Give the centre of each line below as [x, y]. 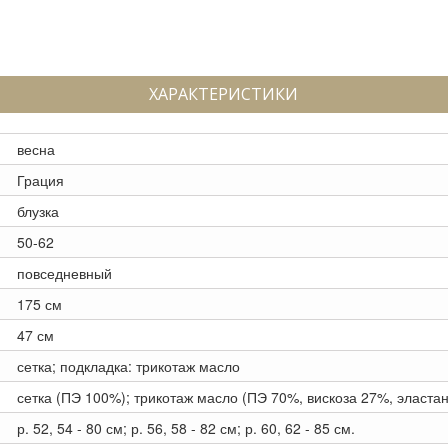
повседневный [64, 273]
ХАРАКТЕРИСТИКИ [223, 94]
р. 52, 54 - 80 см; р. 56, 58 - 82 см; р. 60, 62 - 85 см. [186, 428]
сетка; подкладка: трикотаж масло [128, 366]
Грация [40, 180]
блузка [38, 211]
